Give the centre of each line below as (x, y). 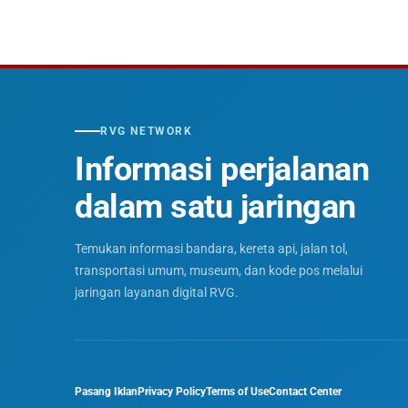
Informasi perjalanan (222, 169)
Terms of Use (237, 392)
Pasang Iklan (106, 392)
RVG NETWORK (147, 131)
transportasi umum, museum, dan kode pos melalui (219, 270)
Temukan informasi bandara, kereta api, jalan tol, (211, 249)
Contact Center (305, 392)
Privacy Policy (172, 392)
